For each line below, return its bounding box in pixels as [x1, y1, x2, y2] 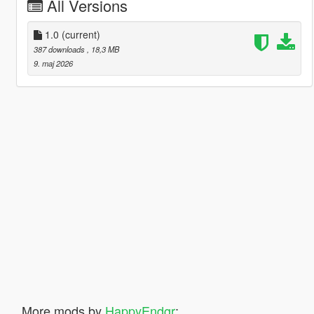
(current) [61, 27, 100, 41]
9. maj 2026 [33, 57, 73, 69]
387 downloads [33, 43, 87, 55]
